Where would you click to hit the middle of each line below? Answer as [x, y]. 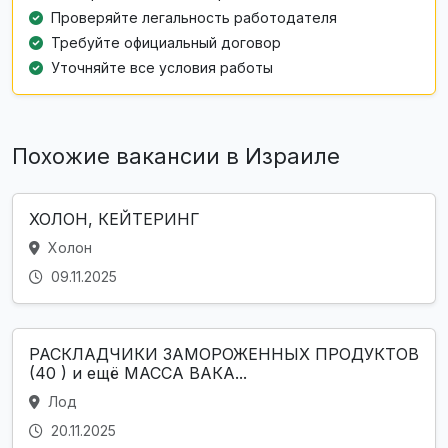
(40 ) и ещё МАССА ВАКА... [138, 373]
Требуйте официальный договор [166, 43]
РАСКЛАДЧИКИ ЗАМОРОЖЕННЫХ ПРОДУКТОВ [224, 354]
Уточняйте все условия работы [162, 68]
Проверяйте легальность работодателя [194, 18]
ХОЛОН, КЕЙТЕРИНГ [114, 219]
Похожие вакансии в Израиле [176, 156]
